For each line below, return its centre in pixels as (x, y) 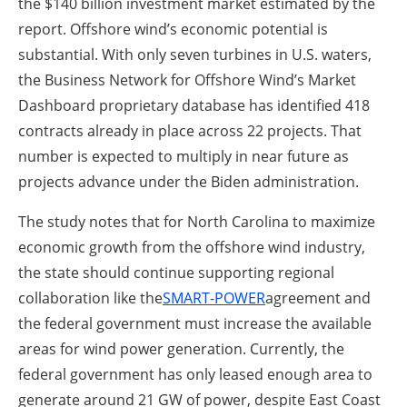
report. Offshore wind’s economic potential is (173, 30)
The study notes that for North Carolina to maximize (197, 222)
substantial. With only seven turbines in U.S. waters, (195, 55)
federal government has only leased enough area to (195, 375)
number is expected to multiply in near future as (184, 157)
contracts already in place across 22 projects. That (190, 131)
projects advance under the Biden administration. (189, 182)
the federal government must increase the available (195, 324)
